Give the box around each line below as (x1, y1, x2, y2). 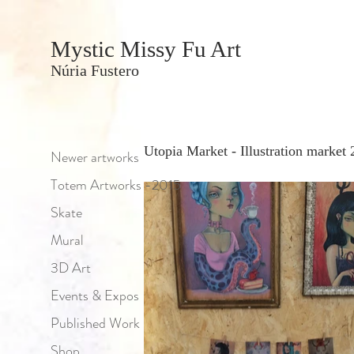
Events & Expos (51, 285, 139, 306)
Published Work (51, 313, 140, 333)
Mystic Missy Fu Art (51, 36, 241, 62)
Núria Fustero (51, 62, 139, 79)
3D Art (51, 258, 91, 278)
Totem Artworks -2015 (51, 175, 181, 195)
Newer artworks (51, 147, 139, 168)
